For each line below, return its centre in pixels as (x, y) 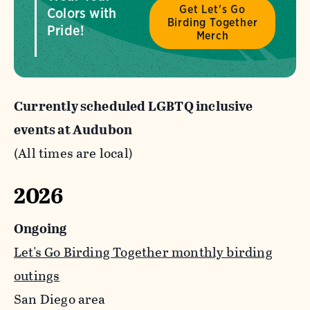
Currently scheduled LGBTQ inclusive (134, 107)
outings (37, 276)
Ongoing (40, 229)
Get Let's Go (212, 9)
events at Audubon (73, 130)
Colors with (82, 13)
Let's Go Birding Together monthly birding (143, 253)
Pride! (66, 31)
